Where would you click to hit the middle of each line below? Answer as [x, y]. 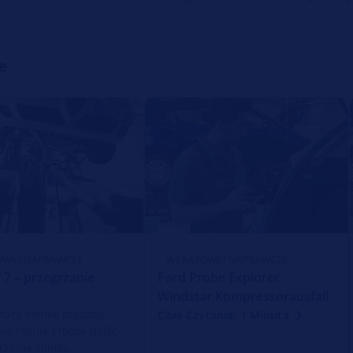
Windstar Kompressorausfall [243, 296]
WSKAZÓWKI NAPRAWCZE [227, 259]
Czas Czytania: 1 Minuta [223, 314]
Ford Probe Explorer [219, 277]
